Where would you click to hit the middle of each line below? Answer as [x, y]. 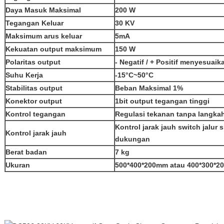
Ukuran [18, 165]
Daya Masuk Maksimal [43, 10]
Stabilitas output [34, 88]
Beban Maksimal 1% [149, 88]
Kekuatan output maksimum [53, 49]
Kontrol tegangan [35, 114]
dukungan [132, 139]
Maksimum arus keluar [44, 36]
